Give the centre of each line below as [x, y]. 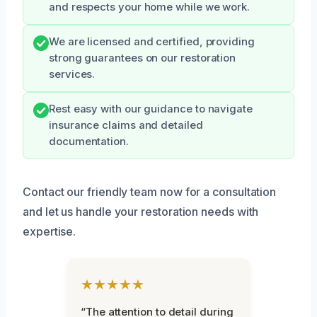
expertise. [50, 231]
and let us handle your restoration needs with [141, 211]
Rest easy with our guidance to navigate [151, 109]
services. [72, 74]
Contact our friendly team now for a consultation [150, 191]
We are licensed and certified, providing [152, 41]
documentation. [89, 141]
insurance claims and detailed [126, 125]
